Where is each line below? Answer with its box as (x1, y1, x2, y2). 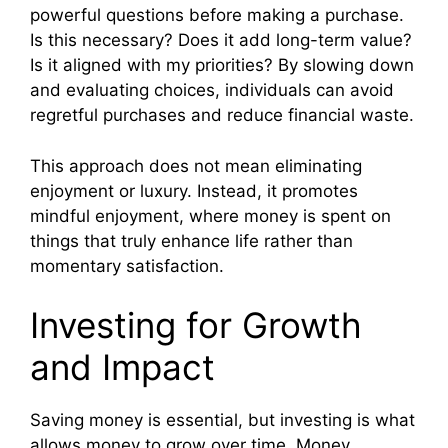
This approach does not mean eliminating (30, 155, 362, 176)
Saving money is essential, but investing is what (30, 410, 415, 431)
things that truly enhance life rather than (30, 230, 353, 251)
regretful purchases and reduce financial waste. (30, 105, 414, 126)
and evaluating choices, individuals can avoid (30, 80, 394, 101)
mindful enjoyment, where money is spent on (30, 205, 391, 226)
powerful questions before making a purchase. (30, 5, 404, 26)
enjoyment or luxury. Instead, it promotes (30, 180, 358, 201)
